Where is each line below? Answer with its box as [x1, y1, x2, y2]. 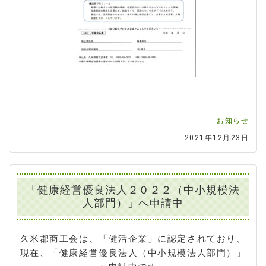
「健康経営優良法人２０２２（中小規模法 [26, 183, 240, 197]
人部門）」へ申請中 [82, 197, 184, 210]
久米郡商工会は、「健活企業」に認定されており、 [20, 233, 246, 245]
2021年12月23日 [184, 133, 249, 142]
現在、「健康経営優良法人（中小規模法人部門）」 [20, 248, 246, 259]
